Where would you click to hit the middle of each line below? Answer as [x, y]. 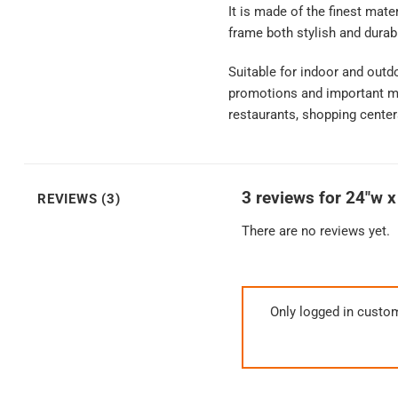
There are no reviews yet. [316, 231]
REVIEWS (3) [79, 199]
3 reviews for [294, 198]
